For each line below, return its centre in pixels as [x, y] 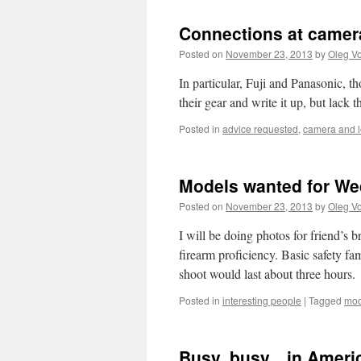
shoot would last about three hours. [267, 274]
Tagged [325, 300]
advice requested [260, 129]
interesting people [262, 300]
